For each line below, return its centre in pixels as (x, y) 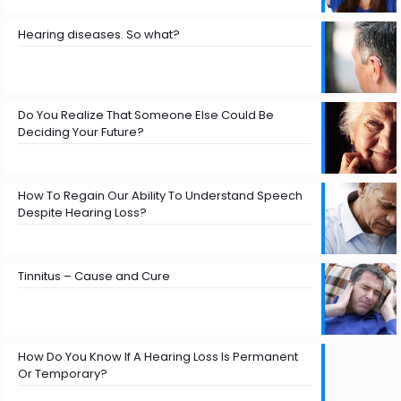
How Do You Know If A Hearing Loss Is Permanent (158, 357)
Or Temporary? (63, 374)
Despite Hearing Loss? (82, 213)
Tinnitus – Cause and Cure (94, 276)
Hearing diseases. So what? (99, 34)
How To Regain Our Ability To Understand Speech (160, 196)
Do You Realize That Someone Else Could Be (146, 115)
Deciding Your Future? (81, 132)
